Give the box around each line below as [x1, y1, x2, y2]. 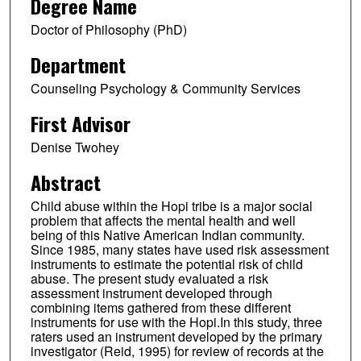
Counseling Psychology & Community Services [30, 78, 301, 98]
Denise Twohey [30, 137, 119, 156]
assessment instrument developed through [30, 283, 272, 302]
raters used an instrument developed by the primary [30, 326, 322, 346]
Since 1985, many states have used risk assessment [30, 239, 329, 259]
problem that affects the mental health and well [30, 210, 296, 230]
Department [30, 49, 126, 79]
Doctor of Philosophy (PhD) [30, 19, 187, 39]
